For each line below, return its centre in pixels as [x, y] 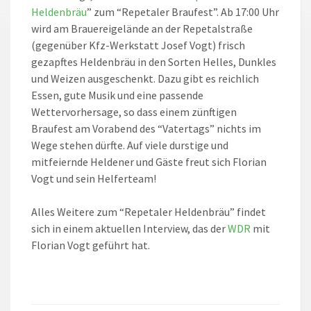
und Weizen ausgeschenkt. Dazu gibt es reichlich [145, 79]
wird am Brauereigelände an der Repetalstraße [142, 29]
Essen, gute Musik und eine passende [117, 95]
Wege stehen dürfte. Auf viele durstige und [130, 145]
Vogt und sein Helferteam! [94, 179]
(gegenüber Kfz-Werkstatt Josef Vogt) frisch [138, 45]
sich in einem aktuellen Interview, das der [129, 229]
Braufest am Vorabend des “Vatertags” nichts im [146, 129]
